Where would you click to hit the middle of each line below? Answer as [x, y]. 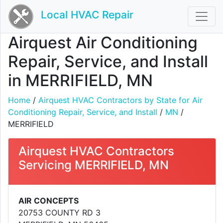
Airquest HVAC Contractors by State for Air [120, 100]
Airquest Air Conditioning [103, 43]
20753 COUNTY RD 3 [59, 213]
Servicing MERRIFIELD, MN [94, 165]
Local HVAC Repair [87, 15]
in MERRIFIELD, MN [80, 80]
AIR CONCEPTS [49, 201]
